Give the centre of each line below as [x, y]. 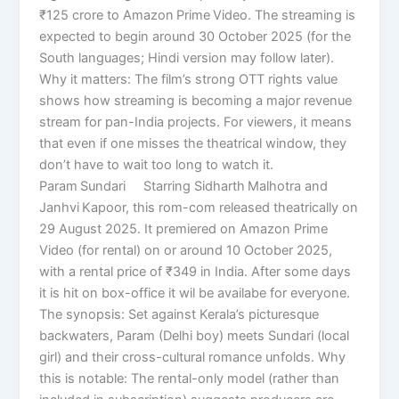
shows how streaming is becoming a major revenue [196, 100]
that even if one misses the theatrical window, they [193, 143]
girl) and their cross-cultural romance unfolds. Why [193, 357]
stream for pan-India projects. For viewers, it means [196, 122]
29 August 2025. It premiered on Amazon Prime [184, 228]
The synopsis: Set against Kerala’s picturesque [179, 314]
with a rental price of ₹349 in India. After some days [195, 271]
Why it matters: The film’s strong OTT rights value [189, 79]
